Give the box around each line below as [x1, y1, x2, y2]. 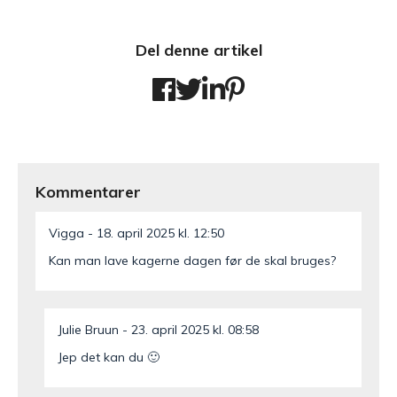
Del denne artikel [135, 39, 262, 60]
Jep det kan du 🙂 [58, 348, 160, 365]
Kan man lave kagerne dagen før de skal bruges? [49, 252, 336, 269]
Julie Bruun [58, 321, 119, 338]
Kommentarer [35, 181, 141, 202]
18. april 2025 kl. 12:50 [97, 224, 224, 241]
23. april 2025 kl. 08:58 [131, 321, 259, 338]
